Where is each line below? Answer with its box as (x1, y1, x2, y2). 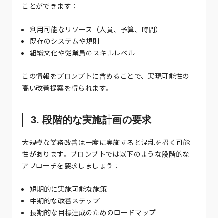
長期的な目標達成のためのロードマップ (30, 207, 156, 217)
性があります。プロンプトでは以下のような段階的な (22, 148, 190, 159)
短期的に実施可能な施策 (30, 183, 107, 194)
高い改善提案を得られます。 (22, 82, 113, 92)
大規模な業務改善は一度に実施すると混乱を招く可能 (22, 137, 190, 147)
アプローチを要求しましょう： (22, 160, 120, 170)
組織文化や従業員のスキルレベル (30, 47, 135, 57)
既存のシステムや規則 (30, 36, 100, 46)
